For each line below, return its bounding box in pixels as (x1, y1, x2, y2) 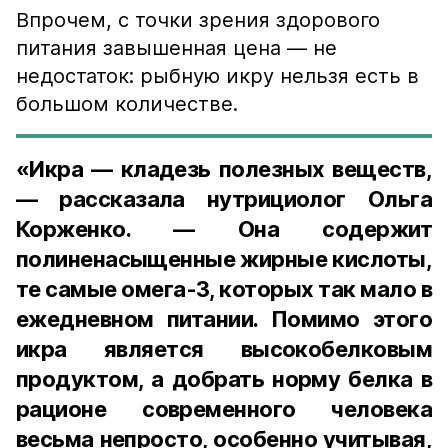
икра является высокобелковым (16, 336, 432, 362)
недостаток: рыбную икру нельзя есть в (16, 64, 419, 88)
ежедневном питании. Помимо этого (16, 306, 432, 332)
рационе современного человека (16, 396, 432, 422)
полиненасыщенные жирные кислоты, (16, 246, 432, 272)
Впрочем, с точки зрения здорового (16, 8, 380, 32)
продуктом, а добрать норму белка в (16, 366, 432, 392)
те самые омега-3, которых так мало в (16, 276, 432, 302)
